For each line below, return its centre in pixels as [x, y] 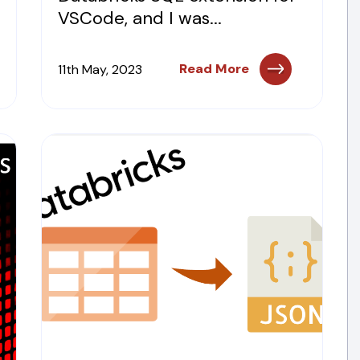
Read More [215, 69]
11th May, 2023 [100, 69]
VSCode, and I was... [139, 18]
